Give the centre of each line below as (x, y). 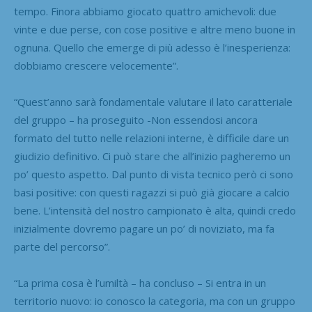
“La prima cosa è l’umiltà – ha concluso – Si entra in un (140, 282)
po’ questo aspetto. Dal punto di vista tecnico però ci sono (154, 174)
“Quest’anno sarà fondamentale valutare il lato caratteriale (153, 101)
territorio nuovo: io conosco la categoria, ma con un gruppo (155, 301)
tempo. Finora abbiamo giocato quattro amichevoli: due (145, 11)
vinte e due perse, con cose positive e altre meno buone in (155, 29)
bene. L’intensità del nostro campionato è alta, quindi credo (155, 210)
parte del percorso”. (62, 246)
